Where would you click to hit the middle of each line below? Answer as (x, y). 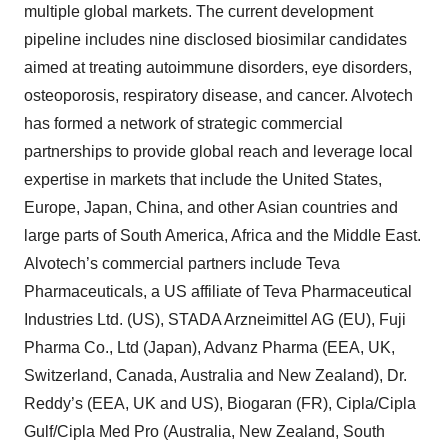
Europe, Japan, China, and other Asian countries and (211, 207)
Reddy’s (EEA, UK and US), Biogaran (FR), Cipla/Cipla (220, 403)
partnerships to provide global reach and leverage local (218, 151)
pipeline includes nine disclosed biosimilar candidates (215, 39)
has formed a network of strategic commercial (183, 123)
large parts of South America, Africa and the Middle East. (222, 235)
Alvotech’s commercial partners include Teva (182, 263)
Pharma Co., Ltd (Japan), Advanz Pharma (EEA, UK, (209, 347)
